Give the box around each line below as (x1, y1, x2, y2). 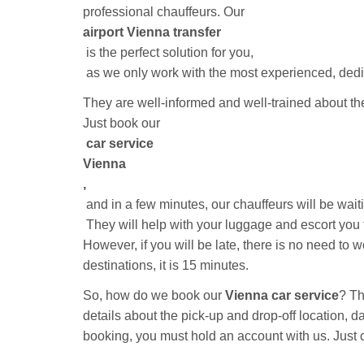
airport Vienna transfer (83, 25, 221, 39)
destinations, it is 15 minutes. (83, 258, 249, 272)
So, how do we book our (83, 288, 225, 302)
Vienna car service (225, 288, 339, 302)
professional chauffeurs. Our (83, 5, 248, 19)
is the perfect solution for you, (83, 45, 253, 59)
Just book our (83, 116, 160, 130)
